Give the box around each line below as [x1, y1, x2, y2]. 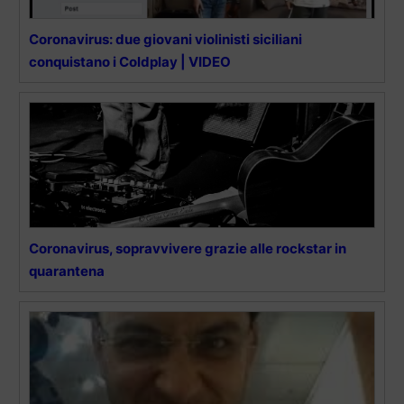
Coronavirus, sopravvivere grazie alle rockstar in [29, 240, 346, 258]
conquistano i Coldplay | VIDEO [29, 53, 231, 71]
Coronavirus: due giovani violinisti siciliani [29, 31, 302, 49]
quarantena [29, 262, 105, 280]
